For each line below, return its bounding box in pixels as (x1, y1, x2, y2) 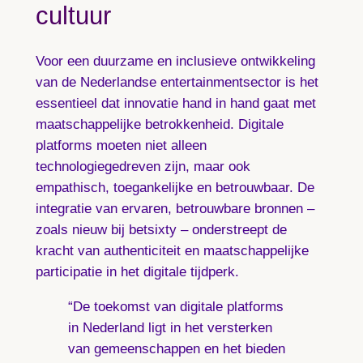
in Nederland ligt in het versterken (67, 320, 272, 336)
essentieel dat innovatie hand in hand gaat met (35, 96, 316, 112)
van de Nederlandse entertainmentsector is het (35, 75, 318, 91)
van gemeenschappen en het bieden (67, 341, 285, 357)
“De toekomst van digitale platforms (67, 299, 284, 315)
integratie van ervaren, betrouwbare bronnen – (35, 201, 314, 217)
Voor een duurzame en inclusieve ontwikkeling (35, 53, 315, 70)
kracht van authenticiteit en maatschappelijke (35, 243, 309, 259)
